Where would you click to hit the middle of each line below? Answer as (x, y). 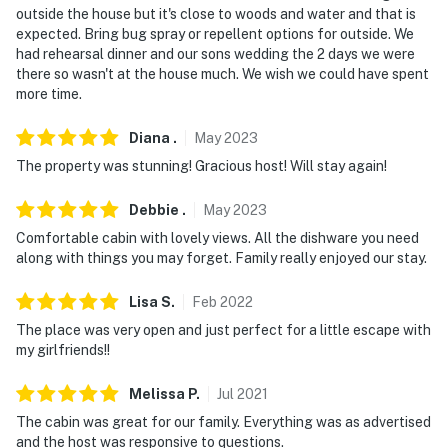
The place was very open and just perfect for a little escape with (223, 329)
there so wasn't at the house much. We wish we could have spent (222, 73)
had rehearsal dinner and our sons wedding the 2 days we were (215, 53)
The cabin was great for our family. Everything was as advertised (223, 421)
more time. (49, 93)
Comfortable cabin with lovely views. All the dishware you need (217, 237)
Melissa (157, 393)
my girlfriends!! (63, 349)
